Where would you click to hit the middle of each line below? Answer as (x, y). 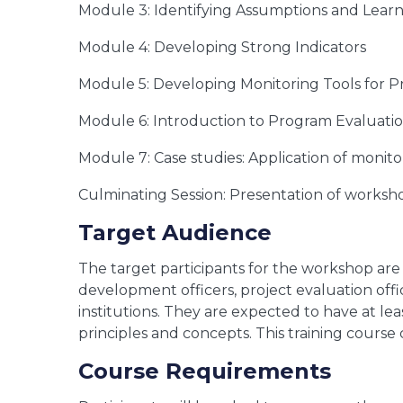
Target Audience (175, 232)
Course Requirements (205, 371)
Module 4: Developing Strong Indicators (222, 47)
